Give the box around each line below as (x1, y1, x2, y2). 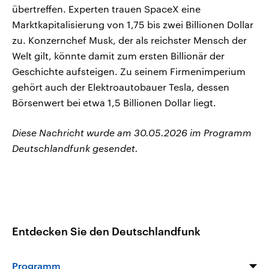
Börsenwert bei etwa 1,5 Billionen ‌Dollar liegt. (12, 97, 216, 109)
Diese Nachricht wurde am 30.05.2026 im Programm (12, 127, 252, 139)
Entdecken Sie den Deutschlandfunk (12, 224, 201, 238)
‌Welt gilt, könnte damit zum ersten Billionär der (12, 50, 225, 62)
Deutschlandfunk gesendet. (12, 142, 138, 154)
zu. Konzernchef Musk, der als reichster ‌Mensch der (12, 34, 247, 46)
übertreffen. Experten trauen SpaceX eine (12, 3, 201, 15)
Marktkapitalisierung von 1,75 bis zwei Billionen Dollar (12, 19, 253, 31)
